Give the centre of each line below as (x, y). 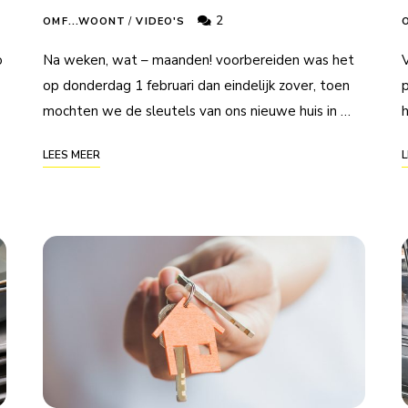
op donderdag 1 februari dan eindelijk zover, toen (197, 86)
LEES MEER (72, 155)
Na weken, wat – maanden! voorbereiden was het (199, 61)
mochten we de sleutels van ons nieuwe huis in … (197, 112)
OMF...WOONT (85, 22)
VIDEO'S (161, 22)
